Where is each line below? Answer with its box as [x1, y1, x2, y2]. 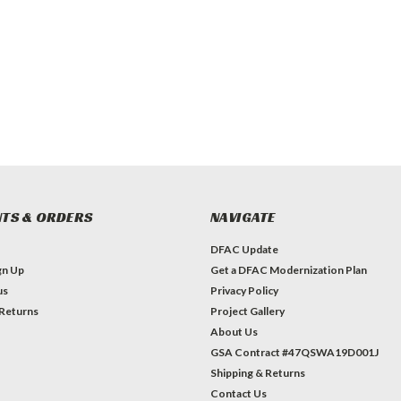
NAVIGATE [209, 208, 276, 226]
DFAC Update [209, 243, 278, 256]
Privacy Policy [209, 284, 278, 297]
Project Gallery [209, 304, 285, 318]
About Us [209, 325, 258, 338]
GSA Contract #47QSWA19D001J [209, 346, 379, 359]
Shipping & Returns [209, 366, 305, 380]
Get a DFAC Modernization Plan [209, 263, 367, 277]
